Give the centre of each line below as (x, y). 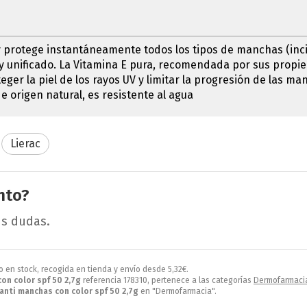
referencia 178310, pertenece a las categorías (167, 280)
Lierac (25, 143)
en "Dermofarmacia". (177, 291)
